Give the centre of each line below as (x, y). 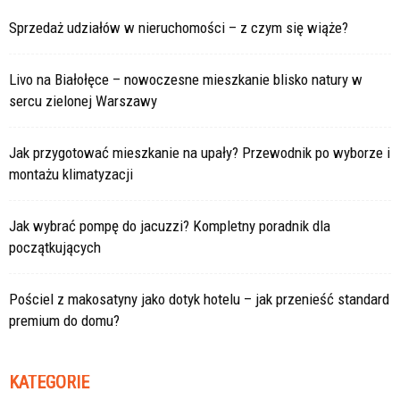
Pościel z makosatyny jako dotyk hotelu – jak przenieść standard (199, 299)
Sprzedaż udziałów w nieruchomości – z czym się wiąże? (179, 27)
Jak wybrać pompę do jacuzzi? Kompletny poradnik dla (170, 225)
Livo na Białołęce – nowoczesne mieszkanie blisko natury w (186, 79)
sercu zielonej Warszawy (83, 100)
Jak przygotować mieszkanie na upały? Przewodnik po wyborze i (200, 152)
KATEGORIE (49, 382)
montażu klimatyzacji (71, 174)
